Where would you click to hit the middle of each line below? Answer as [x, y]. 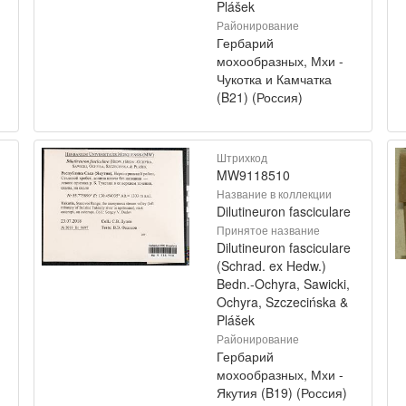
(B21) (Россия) [260, 97]
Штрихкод [242, 157]
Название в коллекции [274, 193]
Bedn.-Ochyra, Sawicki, [283, 284]
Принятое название [268, 230]
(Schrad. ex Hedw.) [271, 266]
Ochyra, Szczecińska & [282, 302]
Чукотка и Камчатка [274, 79]
